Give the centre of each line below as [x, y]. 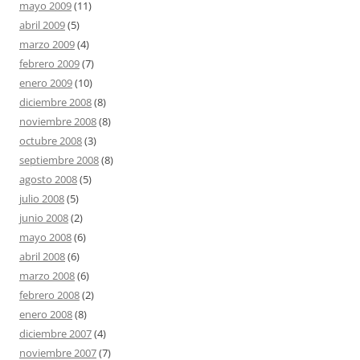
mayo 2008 [45, 237]
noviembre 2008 [58, 121]
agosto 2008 [48, 179]
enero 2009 [46, 83]
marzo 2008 [47, 276]
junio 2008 [44, 218]
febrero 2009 [49, 63]
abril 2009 [42, 25]
